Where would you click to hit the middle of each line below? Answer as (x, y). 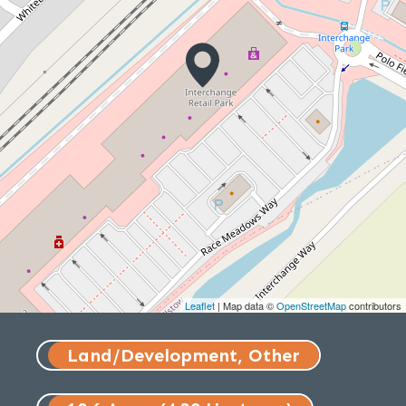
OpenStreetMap (311, 306)
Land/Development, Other (184, 356)
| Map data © (246, 306)
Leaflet (200, 306)
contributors (374, 306)
